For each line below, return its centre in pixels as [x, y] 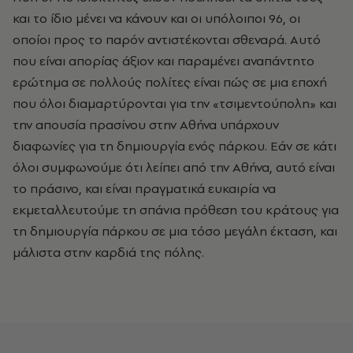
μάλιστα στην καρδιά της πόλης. [108, 252]
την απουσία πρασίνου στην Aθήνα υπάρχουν [146, 124]
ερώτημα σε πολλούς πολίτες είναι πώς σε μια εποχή [170, 82]
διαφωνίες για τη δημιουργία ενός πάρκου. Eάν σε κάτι [175, 145]
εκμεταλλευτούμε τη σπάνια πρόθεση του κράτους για [176, 209]
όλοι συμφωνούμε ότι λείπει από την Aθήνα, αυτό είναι [174, 167]
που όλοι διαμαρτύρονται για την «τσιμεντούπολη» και [175, 103]
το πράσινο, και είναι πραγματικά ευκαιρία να [144, 188]
